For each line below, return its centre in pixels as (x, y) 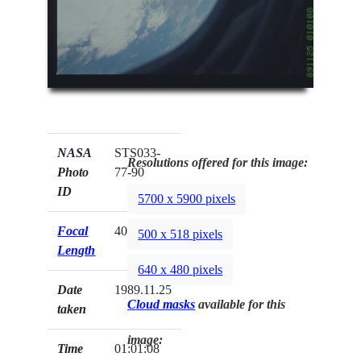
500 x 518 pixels (180, 234)
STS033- (138, 152)
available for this (241, 304)
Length (77, 250)
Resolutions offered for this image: (218, 162)
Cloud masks (162, 304)
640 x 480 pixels (180, 270)
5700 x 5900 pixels (187, 199)
